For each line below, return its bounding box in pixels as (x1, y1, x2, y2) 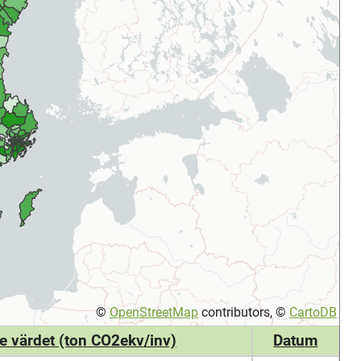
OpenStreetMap (109, 304, 198, 320)
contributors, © (197, 304, 289, 320)
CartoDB (288, 304, 337, 320)
